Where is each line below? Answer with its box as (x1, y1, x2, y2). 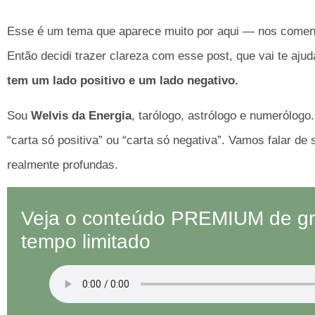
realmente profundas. (7, 157, 118, 172)
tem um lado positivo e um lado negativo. (7, 74, 238, 88)
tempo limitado (21, 231, 150, 253)
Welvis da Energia (31, 108, 131, 122)
